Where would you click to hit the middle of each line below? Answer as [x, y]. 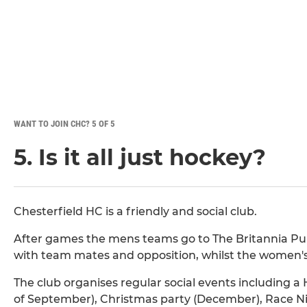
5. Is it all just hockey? [140, 158]
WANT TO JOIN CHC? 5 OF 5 [64, 124]
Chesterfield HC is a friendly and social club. [135, 212]
